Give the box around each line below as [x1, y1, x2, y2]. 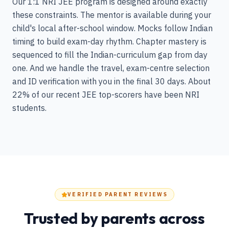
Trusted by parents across [24, 209, 205, 228]
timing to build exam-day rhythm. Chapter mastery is [12, 36, 207, 47]
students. [12, 103, 47, 113]
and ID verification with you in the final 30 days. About [12, 76, 211, 86]
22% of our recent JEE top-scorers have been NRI [12, 89, 199, 100]
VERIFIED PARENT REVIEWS [67, 191, 168, 198]
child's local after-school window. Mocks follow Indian [12, 23, 213, 33]
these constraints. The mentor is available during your [12, 10, 211, 20]
